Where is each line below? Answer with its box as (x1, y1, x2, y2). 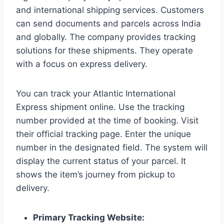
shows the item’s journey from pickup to (16, 169, 175, 179)
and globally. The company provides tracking (16, 31, 195, 42)
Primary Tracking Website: (33, 212, 144, 222)
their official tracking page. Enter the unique (16, 128, 191, 139)
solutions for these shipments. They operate (16, 45, 193, 55)
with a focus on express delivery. (16, 58, 147, 69)
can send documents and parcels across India (16, 18, 201, 28)
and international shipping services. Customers (16, 4, 204, 15)
